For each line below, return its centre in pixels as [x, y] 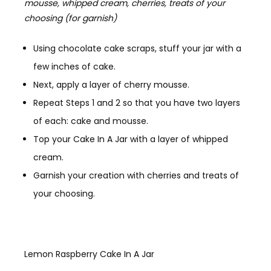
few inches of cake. [76, 66]
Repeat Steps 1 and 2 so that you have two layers [137, 103]
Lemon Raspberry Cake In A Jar [89, 254]
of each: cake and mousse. [91, 121]
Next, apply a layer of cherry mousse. [111, 84]
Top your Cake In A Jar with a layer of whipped [131, 139]
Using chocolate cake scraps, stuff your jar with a [137, 48]
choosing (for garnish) [70, 18]
